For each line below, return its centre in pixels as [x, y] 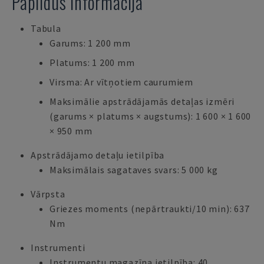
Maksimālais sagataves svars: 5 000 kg [134, 170]
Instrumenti [58, 247]
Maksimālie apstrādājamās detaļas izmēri [142, 101]
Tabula [46, 28]
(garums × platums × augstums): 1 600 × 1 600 [151, 116]
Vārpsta [48, 194]
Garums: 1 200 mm [90, 43]
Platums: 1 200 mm [92, 62]
